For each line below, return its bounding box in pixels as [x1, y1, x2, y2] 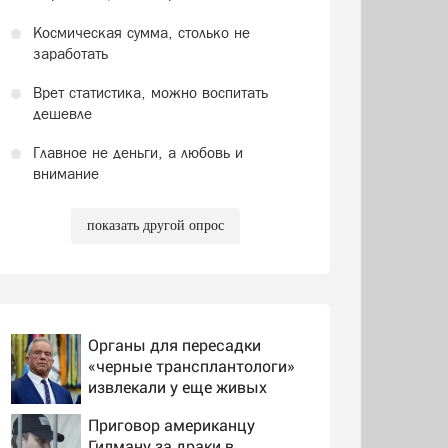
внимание [32, 164, 99, 182]
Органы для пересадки [87, 333, 261, 355]
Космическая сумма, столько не [32, 23, 250, 41]
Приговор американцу [87, 413, 255, 435]
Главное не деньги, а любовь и [32, 143, 243, 161]
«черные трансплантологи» [87, 354, 295, 376]
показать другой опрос [86, 217, 224, 233]
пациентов [87, 396, 168, 418]
